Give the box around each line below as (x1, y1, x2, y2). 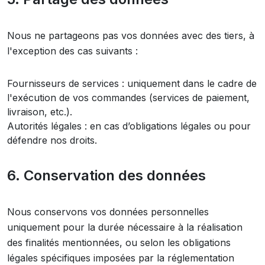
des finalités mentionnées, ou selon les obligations (7, 237, 231, 248)
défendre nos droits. (7, 134, 97, 146)
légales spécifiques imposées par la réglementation (7, 252, 234, 264)
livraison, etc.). (7, 106, 72, 118)
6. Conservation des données (7, 167, 206, 184)
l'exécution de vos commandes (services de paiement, (7, 92, 250, 104)
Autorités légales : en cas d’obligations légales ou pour (7, 120, 251, 132)
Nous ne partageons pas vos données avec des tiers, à (7, 30, 254, 41)
